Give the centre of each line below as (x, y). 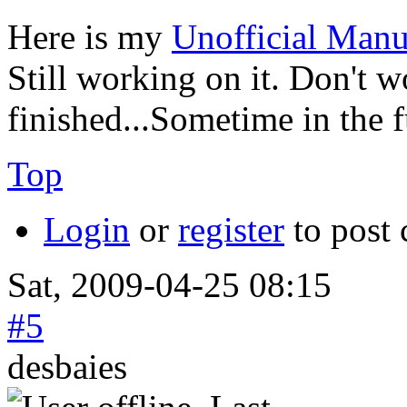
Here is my (89, 36)
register (231, 229)
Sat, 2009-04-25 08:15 (169, 284)
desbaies (67, 366)
